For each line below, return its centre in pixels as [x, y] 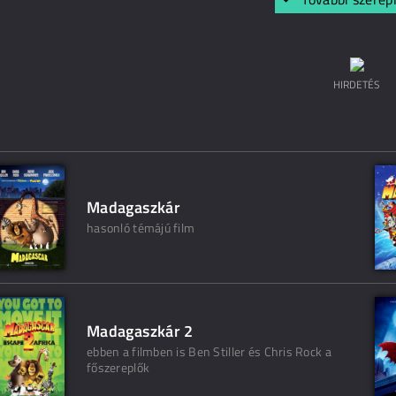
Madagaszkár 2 [140, 331]
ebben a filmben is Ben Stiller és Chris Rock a [209, 351]
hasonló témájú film [141, 228]
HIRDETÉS [357, 84]
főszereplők [118, 367]
